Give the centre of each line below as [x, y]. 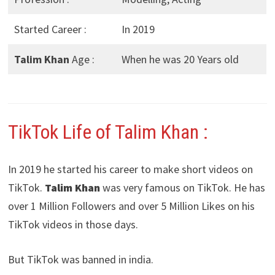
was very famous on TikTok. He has [182, 187]
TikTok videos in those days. [73, 224]
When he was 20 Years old [180, 60]
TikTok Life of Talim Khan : [108, 132]
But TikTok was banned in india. [80, 259]
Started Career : [50, 29]
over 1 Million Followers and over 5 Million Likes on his [131, 206]
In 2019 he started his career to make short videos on [130, 169]
